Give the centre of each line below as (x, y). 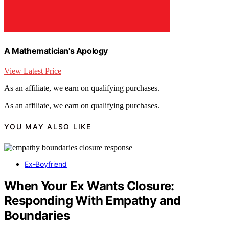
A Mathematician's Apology (56, 50)
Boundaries (37, 215)
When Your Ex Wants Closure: (89, 186)
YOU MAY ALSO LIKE (48, 127)
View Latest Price (33, 71)
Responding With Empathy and (93, 200)
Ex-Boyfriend (46, 164)
